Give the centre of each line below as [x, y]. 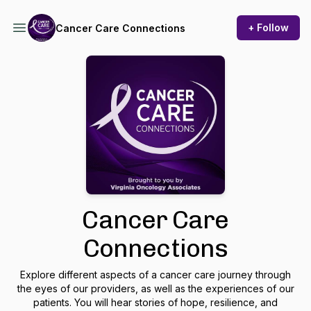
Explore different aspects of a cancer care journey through [155, 275]
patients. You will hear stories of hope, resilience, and [155, 302]
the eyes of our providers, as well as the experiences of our [155, 288]
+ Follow [268, 27]
